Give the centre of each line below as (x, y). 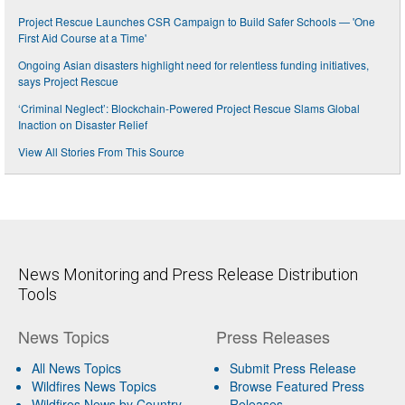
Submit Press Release (292, 368)
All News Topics (76, 368)
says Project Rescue (68, 81)
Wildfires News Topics (94, 386)
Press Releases (273, 337)
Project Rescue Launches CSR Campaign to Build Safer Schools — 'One (197, 22)
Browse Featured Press (297, 386)
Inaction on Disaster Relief (83, 125)
